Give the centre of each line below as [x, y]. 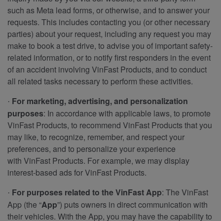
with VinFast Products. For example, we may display [98, 160]
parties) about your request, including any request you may [109, 34]
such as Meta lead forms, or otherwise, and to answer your [109, 10]
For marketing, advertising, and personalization [100, 101]
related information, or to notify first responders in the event [109, 57]
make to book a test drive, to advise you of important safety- [110, 45]
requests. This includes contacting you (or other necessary [109, 22]
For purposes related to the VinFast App [87, 192]
